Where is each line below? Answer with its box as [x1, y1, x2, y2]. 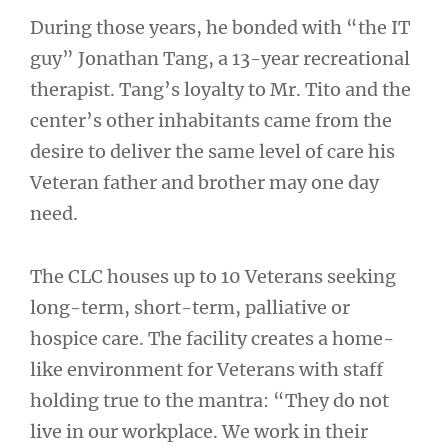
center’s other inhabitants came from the [30, 109, 392, 133]
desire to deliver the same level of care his [30, 140, 395, 164]
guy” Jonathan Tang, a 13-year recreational [30, 47, 410, 71]
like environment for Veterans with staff [30, 357, 383, 381]
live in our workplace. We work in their [30, 419, 368, 443]
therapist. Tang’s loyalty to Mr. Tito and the [30, 78, 411, 102]
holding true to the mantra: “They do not [30, 388, 389, 412]
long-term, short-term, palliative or [30, 295, 350, 319]
